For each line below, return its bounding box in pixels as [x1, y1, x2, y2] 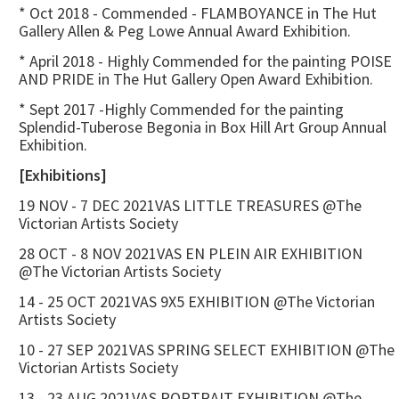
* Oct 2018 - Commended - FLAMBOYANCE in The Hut [19, 3, 377, 24]
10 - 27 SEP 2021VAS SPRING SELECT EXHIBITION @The [19, 339, 395, 361]
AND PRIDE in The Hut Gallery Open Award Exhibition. [19, 69, 373, 90]
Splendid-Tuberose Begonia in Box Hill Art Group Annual [19, 117, 387, 138]
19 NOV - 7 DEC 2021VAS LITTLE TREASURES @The [19, 195, 362, 216]
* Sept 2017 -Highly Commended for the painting [19, 99, 344, 120]
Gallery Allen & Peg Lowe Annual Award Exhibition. [19, 20, 351, 42]
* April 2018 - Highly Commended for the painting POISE [19, 51, 392, 72]
